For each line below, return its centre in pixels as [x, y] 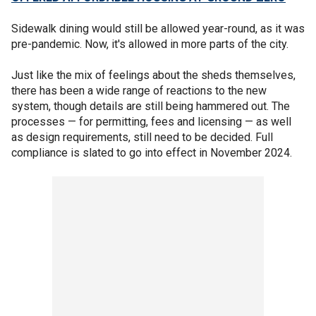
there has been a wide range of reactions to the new [139, 91]
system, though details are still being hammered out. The [151, 106]
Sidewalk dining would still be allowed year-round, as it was [158, 29]
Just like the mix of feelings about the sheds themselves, [153, 75]
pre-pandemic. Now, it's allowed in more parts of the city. [150, 44]
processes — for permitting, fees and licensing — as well [151, 122]
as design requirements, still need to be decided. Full [142, 137]
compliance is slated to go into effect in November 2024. [152, 153]
